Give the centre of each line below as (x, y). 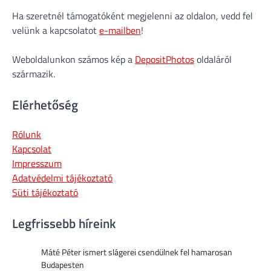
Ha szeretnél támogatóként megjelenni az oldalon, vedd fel (132, 16)
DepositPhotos (165, 60)
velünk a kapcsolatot (56, 31)
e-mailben (120, 31)
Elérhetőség (45, 105)
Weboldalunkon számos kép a (73, 60)
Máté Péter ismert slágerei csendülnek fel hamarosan (137, 252)
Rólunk (27, 134)
